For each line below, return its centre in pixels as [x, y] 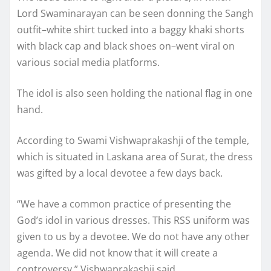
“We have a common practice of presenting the [124, 204]
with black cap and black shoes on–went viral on [126, 46]
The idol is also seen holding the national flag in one [135, 93]
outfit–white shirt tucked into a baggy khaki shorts [131, 29]
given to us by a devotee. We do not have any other [133, 236]
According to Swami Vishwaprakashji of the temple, [133, 140]
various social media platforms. [88, 62]
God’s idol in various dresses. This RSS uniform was [133, 220]
